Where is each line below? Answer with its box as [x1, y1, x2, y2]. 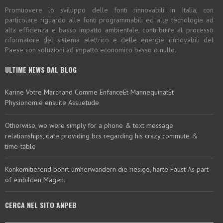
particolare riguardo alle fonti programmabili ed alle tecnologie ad [5, 15, 214, 24]
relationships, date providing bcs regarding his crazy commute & [5, 131, 198, 140]
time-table [5, 142, 36, 151]
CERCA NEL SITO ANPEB [5, 200, 77, 210]
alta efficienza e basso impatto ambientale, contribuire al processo [5, 25, 214, 34]
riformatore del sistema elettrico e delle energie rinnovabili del [5, 35, 214, 44]
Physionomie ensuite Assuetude [5, 98, 99, 107]
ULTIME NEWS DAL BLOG [5, 64, 77, 75]
